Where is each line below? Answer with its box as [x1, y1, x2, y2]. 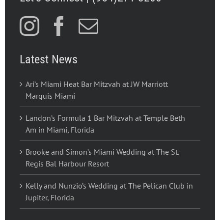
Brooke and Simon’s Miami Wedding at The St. [25, 146, 179, 157]
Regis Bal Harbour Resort [25, 158, 109, 168]
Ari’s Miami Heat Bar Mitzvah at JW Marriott [25, 79, 168, 89]
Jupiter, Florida [25, 192, 74, 202]
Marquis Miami [25, 90, 75, 101]
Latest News [19, 52, 78, 66]
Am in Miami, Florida [25, 124, 94, 135]
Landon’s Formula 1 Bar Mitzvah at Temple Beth [25, 112, 185, 123]
